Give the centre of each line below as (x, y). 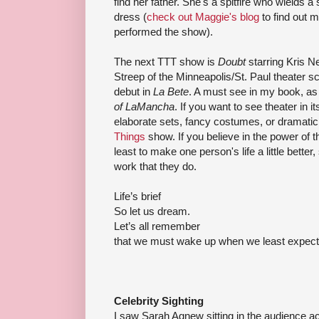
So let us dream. (152, 211)
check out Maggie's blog (203, 16)
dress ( (130, 16)
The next (136, 61)
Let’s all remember (157, 226)
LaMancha (150, 106)
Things (130, 136)
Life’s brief (137, 196)
